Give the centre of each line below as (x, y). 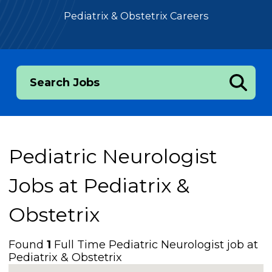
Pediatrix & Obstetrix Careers (136, 16)
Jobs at (46, 186)
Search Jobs (64, 83)
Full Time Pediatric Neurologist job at (155, 244)
